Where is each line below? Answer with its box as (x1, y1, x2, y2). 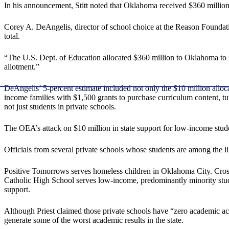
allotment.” (4, 62, 39, 72)
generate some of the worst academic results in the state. (4, 216, 184, 225)
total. (4, 32, 20, 41)
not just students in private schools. (4, 102, 116, 111)
